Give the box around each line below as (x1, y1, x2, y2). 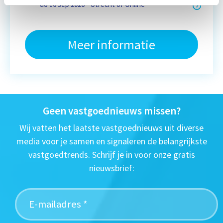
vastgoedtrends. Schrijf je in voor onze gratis (28, 149, 195, 161)
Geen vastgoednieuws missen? (42, 105, 181, 118)
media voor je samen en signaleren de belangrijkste (16, 135, 207, 147)
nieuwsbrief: (89, 162, 134, 174)
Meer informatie (68, 36, 155, 53)
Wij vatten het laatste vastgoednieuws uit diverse (19, 122, 204, 134)
